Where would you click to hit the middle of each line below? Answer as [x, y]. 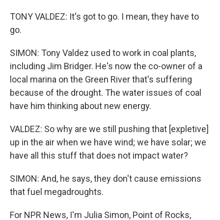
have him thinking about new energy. [81, 106]
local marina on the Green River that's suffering [101, 79]
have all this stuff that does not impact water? [99, 155]
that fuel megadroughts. [57, 192]
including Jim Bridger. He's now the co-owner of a [106, 66]
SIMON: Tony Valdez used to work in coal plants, [103, 53]
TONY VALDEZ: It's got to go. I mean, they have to [104, 16]
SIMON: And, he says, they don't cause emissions [106, 179]
